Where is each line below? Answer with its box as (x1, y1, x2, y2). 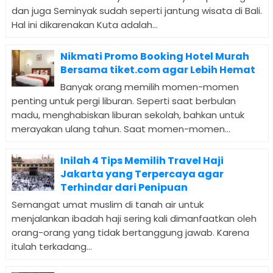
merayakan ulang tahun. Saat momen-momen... (11, 122, 230, 136)
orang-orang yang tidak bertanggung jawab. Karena (11, 226, 249, 239)
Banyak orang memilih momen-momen (60, 80, 239, 94)
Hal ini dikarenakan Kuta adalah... (11, 18, 158, 32)
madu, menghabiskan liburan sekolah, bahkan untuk (11, 108, 244, 122)
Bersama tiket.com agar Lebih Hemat (60, 63, 255, 77)
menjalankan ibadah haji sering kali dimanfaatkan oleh (11, 212, 257, 225)
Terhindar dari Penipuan (60, 180, 188, 195)
